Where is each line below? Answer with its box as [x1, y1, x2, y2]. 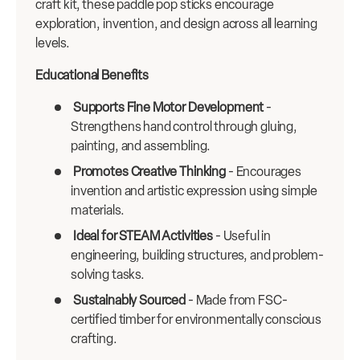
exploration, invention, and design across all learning [35, 16, 317, 32]
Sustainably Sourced [72, 292, 186, 309]
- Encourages [225, 164, 302, 180]
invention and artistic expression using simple [71, 183, 318, 199]
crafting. [71, 331, 117, 347]
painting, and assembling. [71, 138, 211, 154]
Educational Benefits [35, 67, 149, 84]
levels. [35, 35, 70, 51]
